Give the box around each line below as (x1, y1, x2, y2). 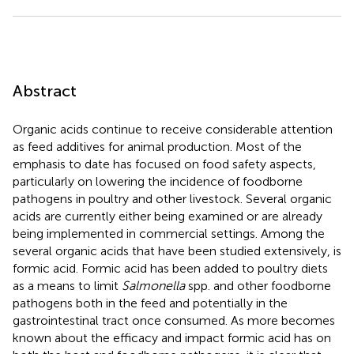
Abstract (13, 81, 77, 100)
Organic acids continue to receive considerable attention (13, 121, 333, 137)
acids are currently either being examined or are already (13, 208, 322, 224)
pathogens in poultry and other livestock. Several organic (13, 190, 332, 206)
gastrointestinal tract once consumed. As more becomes (13, 312, 335, 328)
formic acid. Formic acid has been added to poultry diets (13, 260, 328, 276)
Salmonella (122, 277, 185, 293)
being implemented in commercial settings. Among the (13, 225, 325, 241)
